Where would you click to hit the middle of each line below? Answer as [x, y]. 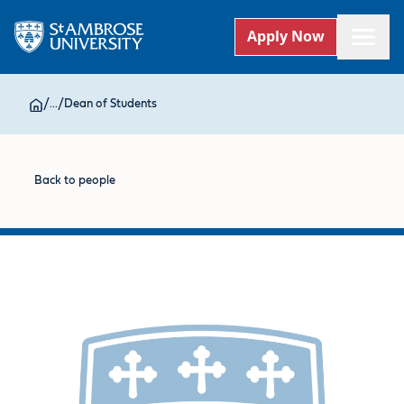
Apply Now [286, 37]
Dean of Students [110, 104]
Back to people [75, 181]
